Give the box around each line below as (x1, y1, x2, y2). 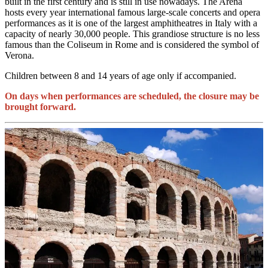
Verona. (5, 50, 34, 61)
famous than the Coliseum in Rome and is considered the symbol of (5, 39, 259, 50)
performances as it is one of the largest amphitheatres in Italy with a (5, 18, 257, 29)
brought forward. (5, 102, 76, 112)
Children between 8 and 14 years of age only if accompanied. (5, 71, 236, 81)
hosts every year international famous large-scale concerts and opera (5, 7, 260, 18)
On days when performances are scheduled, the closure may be (5, 91, 259, 102)
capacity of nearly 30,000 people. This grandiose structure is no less (5, 29, 260, 39)
